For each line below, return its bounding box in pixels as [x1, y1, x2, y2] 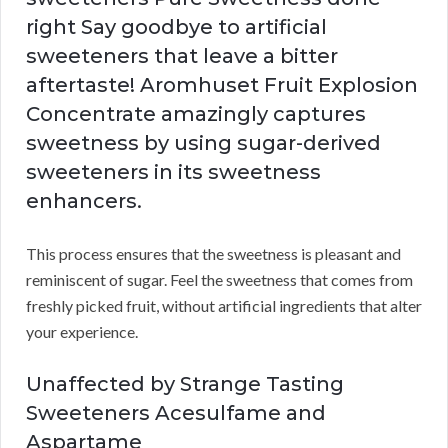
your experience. [26, 321, 138, 341]
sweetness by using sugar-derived [26, 130, 381, 155]
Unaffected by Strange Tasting [26, 371, 344, 396]
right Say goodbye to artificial [26, 14, 327, 39]
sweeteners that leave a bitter [26, 43, 338, 68]
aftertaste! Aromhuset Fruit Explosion [26, 72, 418, 97]
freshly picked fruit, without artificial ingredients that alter [26, 295, 422, 315]
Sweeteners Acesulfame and [26, 400, 326, 425]
